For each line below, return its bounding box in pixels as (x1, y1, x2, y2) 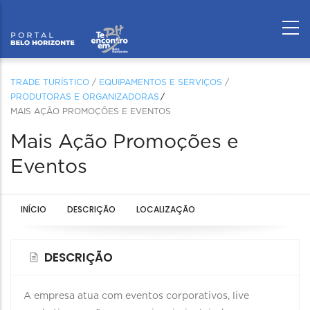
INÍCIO (21, 203, 46, 215)
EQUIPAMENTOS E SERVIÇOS (99, 78, 222, 86)
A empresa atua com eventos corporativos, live (24, 291, 249, 301)
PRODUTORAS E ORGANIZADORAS (10, 93, 159, 101)
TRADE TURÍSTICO (10, 78, 89, 86)
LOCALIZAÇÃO (136, 203, 195, 215)
